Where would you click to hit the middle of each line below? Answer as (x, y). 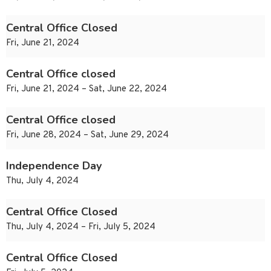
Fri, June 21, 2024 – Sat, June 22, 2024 (87, 90)
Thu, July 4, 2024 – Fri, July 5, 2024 (81, 227)
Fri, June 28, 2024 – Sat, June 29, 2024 (87, 135)
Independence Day (54, 166)
